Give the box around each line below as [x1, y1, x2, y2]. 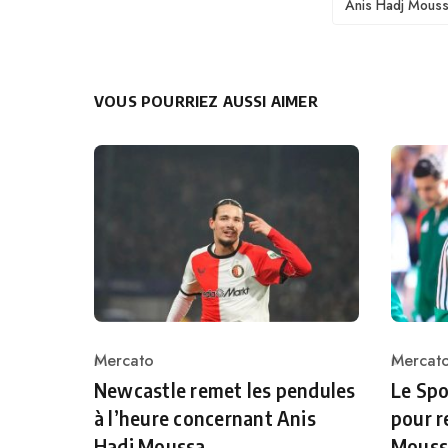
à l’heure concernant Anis [94, 406, 316, 431]
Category [93, 360, 161, 384]
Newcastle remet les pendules [94, 378, 356, 403]
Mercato [94, 349, 154, 373]
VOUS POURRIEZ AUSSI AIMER [94, 92, 318, 111]
